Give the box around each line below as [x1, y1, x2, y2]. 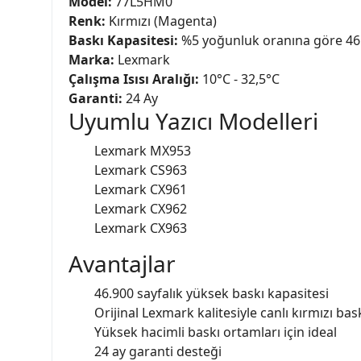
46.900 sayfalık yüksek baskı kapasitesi [94, 284, 329, 302]
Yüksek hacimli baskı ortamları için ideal [94, 322, 337, 341]
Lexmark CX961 [94, 180, 187, 198]
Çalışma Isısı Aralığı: [68, 69, 199, 88]
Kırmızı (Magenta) [106, 11, 217, 30]
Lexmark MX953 [94, 141, 191, 160]
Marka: [68, 50, 114, 68]
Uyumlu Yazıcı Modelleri [68, 105, 318, 136]
